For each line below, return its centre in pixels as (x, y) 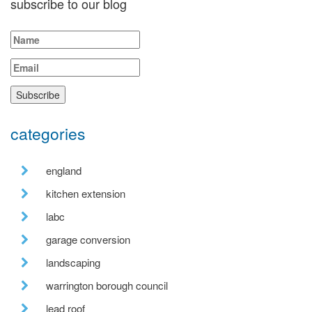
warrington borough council (107, 286)
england (64, 171)
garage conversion (88, 240)
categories (48, 134)
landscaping (73, 263)
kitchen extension (86, 194)
